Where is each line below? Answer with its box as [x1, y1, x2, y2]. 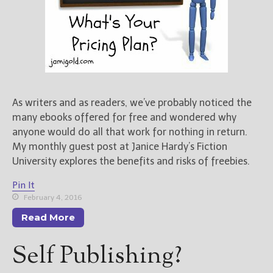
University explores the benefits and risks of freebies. [12, 155, 250, 167]
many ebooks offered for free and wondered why [12, 111, 236, 123]
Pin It [12, 179, 35, 191]
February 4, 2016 [22, 193, 82, 202]
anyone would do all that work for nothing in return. [12, 126, 247, 138]
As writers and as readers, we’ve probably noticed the [12, 96, 252, 108]
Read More [21, 211, 75, 223]
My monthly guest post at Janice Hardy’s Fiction [12, 140, 227, 152]
